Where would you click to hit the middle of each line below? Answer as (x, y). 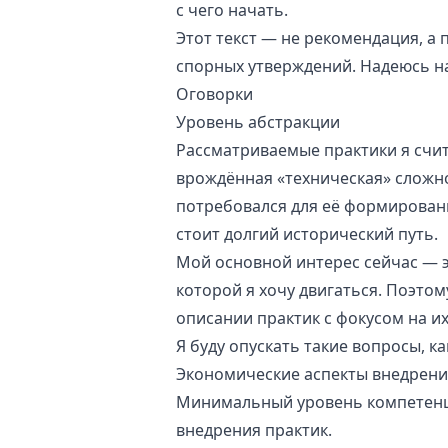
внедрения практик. (254, 430)
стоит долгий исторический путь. (307, 234)
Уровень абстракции (258, 122)
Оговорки (214, 94)
